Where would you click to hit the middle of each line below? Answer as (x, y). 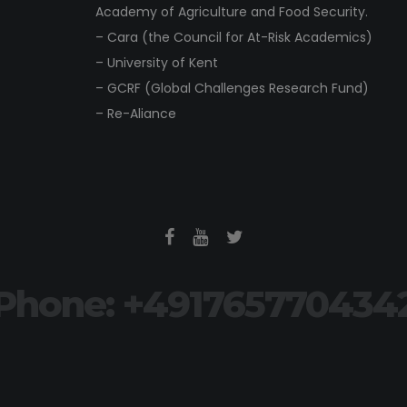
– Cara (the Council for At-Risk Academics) (233, 38)
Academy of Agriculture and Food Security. (231, 12)
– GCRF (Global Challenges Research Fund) (232, 89)
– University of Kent (156, 63)
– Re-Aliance (135, 114)
